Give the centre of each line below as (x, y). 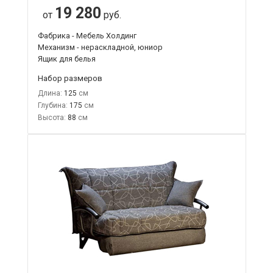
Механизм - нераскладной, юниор (100, 48)
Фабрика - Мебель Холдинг (87, 36)
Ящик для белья (66, 59)
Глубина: (52, 106)
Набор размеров (70, 78)
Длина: (50, 94)
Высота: (51, 118)
